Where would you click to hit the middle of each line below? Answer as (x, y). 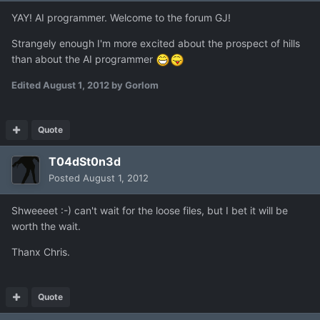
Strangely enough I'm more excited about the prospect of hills (156, 43)
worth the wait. (46, 226)
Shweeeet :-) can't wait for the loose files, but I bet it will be (150, 211)
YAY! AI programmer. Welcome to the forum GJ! (121, 17)
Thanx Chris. (41, 252)
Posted (66, 178)
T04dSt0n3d (85, 162)
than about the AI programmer (84, 59)
